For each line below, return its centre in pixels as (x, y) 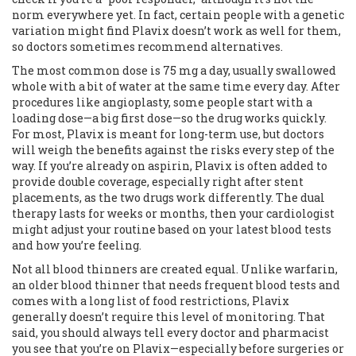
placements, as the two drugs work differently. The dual (168, 198)
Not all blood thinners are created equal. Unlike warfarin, (175, 269)
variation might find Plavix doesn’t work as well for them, (176, 31)
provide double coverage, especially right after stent (158, 182)
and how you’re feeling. (77, 246)
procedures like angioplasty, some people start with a (162, 103)
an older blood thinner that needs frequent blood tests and (176, 285)
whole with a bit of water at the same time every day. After (176, 87)
